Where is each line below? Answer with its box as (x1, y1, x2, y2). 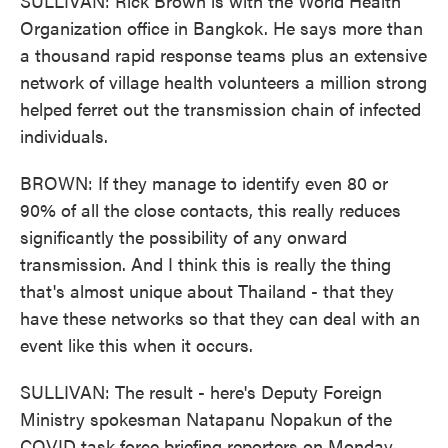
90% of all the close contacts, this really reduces (20, 197, 401, 222)
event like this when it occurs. (20, 332, 253, 357)
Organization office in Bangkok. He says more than (20, 15, 423, 40)
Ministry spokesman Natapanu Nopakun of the (20, 406, 392, 431)
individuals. (20, 123, 108, 148)
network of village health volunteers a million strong (20, 69, 427, 94)
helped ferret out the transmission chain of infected (20, 96, 421, 121)
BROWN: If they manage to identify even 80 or (20, 170, 388, 195)
